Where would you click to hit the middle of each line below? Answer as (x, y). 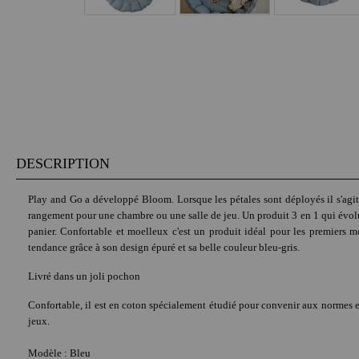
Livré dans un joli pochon (84, 276)
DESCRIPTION (63, 164)
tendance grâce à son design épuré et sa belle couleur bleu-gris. (164, 248)
